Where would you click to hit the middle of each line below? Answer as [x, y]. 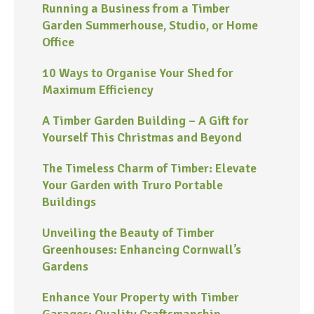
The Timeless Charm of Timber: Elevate [149, 168]
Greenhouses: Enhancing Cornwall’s [142, 249]
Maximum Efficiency [98, 89]
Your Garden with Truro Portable [132, 185]
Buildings [69, 202]
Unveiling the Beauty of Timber [128, 232]
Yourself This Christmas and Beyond [142, 137]
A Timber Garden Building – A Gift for [145, 120]
